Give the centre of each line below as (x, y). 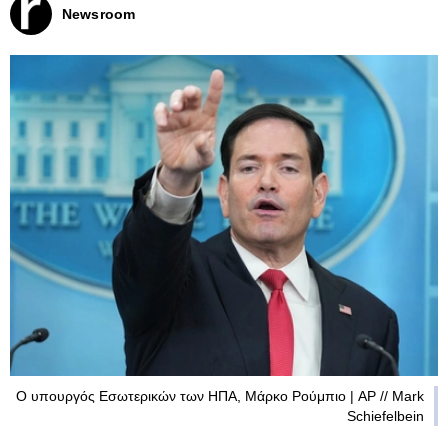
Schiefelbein (385, 416)
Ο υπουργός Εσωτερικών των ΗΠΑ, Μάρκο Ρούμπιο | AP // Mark (220, 396)
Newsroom (99, 14)
